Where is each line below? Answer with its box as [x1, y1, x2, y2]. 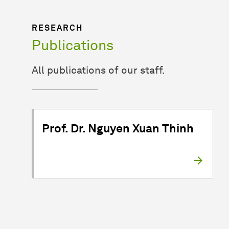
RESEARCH [32, 22, 83, 33]
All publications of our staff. [32, 63, 165, 76]
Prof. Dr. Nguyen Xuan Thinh [42, 121, 194, 135]
